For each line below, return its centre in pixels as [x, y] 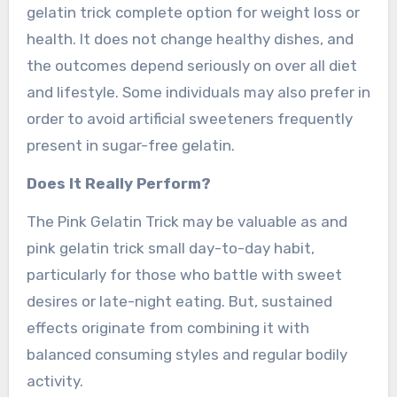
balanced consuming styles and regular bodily [187, 354]
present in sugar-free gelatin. [130, 145]
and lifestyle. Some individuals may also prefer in [198, 92]
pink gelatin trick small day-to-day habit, [170, 248]
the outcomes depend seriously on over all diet [191, 65]
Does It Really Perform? [118, 183]
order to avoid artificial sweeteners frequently [189, 118]
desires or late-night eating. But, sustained [179, 301]
